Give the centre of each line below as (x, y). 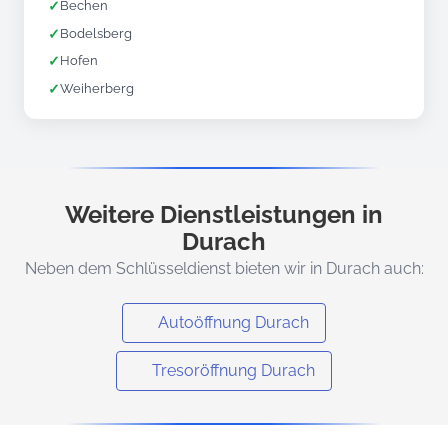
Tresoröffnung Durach (233, 371)
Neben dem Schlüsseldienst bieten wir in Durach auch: (224, 269)
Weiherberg (97, 88)
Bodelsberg (96, 33)
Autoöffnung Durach (233, 323)
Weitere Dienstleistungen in (224, 215)
